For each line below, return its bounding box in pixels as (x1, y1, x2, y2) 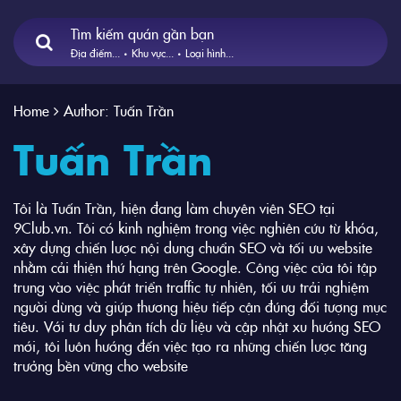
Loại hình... (185, 44, 234, 60)
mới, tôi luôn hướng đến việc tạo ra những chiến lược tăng (13, 336, 367, 355)
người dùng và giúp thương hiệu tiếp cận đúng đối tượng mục (13, 296, 387, 316)
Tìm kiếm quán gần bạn (71, 22, 214, 43)
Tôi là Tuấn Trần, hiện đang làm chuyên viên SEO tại (13, 198, 335, 218)
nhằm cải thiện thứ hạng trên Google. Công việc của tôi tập (13, 257, 377, 277)
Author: (64, 100, 114, 120)
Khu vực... (132, 44, 174, 60)
